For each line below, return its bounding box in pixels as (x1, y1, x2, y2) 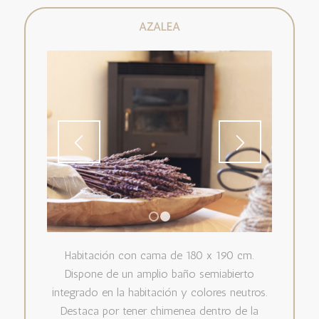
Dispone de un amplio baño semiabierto (64, 267, 254, 281)
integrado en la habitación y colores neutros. (51, 286, 267, 300)
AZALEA (138, 20, 180, 34)
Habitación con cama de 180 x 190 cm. (65, 249, 254, 263)
